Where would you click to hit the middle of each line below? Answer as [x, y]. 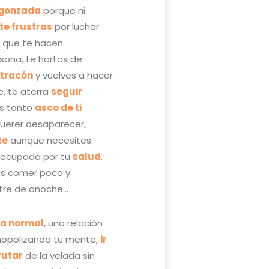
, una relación [74, 223]
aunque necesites [50, 140]
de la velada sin [59, 255]
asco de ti [59, 107]
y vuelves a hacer [73, 75]
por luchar [76, 26]
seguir [67, 91]
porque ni [63, 10]
